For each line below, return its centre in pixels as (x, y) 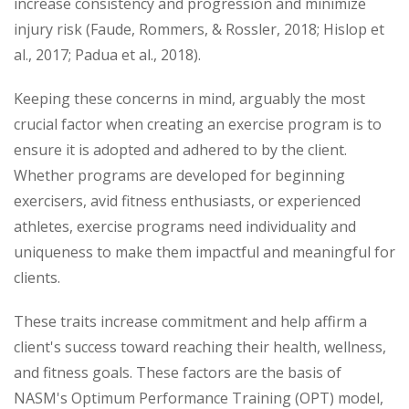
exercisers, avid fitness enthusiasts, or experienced (187, 201)
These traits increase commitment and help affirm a (190, 321)
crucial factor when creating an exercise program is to (198, 124)
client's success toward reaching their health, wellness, (200, 347)
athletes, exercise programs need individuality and (185, 226)
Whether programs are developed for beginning (179, 175)
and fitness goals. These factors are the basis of (178, 372)
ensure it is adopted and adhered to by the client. (180, 150)
